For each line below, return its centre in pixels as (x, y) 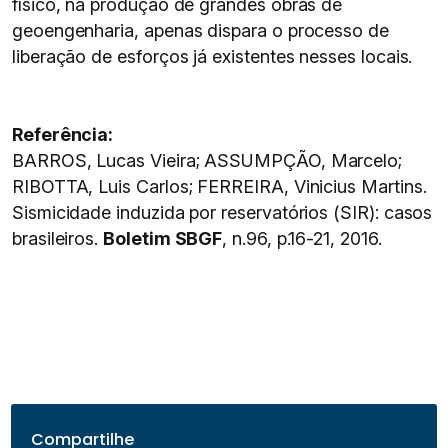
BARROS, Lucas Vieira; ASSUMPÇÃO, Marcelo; (207, 160)
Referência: (63, 134)
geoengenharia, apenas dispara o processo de (200, 30)
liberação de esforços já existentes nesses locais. (212, 56)
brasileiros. (58, 238)
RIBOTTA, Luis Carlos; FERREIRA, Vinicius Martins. (219, 186)
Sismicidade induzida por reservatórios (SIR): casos (222, 212)
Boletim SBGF (163, 238)
